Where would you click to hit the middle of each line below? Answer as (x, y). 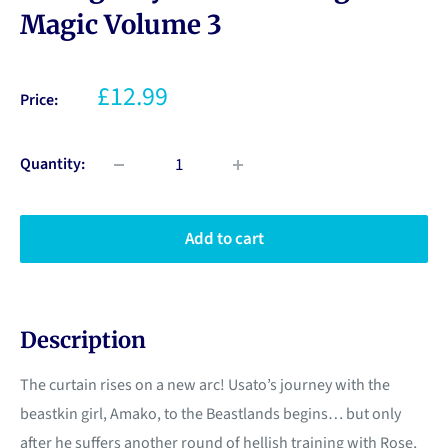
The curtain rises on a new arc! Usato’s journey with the (205, 385)
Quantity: (52, 164)
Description (83, 340)
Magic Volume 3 (121, 25)
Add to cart (224, 239)
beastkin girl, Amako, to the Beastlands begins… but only (210, 414)
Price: (39, 100)
